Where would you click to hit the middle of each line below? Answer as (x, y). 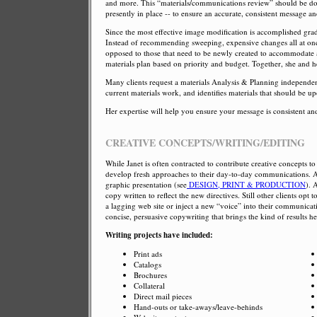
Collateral (149, 286)
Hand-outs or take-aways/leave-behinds (198, 307)
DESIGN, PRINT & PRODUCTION (246, 185)
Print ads (148, 254)
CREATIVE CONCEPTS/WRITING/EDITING (205, 142)
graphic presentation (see (146, 185)
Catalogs (148, 265)
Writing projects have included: (159, 235)
